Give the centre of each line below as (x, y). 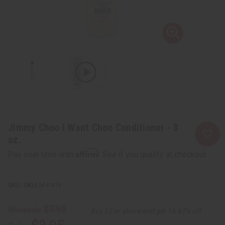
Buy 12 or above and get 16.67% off (146, 211)
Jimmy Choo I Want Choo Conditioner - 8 (93, 127)
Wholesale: (26, 210)
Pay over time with (42, 154)
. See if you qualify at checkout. (153, 154)
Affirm (87, 152)
